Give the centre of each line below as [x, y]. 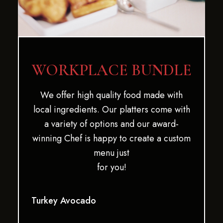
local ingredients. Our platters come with [111, 110]
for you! [111, 167]
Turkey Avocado [63, 201]
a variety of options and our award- [111, 124]
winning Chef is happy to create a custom [111, 138]
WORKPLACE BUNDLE [111, 70]
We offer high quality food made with [111, 95]
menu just [111, 153]
